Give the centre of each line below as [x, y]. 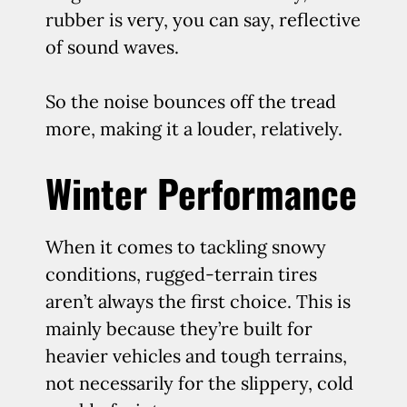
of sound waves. [112, 47]
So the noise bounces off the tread [191, 101]
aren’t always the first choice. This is [198, 301]
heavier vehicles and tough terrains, [196, 356]
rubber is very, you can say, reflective [203, 20]
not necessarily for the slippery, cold [199, 383]
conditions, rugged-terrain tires [181, 274]
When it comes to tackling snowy [186, 247]
